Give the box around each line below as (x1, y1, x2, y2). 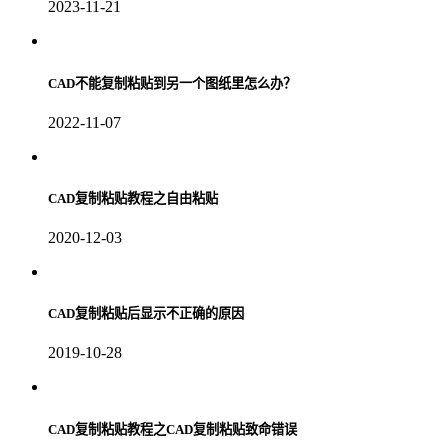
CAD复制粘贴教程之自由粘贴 (48, 190, 218, 206)
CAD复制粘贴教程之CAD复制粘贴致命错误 (48, 421, 297, 437)
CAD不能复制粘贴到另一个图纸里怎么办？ (48, 75, 296, 91)
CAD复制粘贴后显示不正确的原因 (48, 306, 244, 322)
